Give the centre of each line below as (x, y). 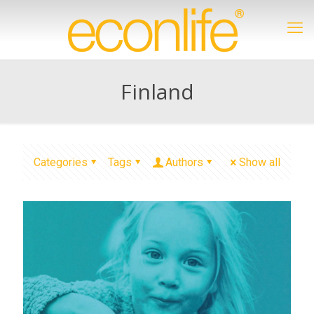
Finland (157, 91)
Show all (260, 162)
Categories (61, 162)
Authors (184, 162)
